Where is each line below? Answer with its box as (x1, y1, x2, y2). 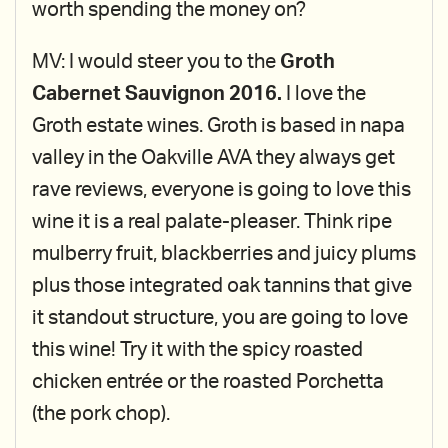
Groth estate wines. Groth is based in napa (32, 116, 405, 136)
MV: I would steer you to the (32, 52, 280, 72)
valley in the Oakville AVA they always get (32, 148, 395, 168)
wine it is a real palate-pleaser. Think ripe (32, 212, 392, 232)
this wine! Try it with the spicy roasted (32, 340, 363, 360)
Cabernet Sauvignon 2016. (32, 84, 282, 104)
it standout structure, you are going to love (32, 308, 408, 328)
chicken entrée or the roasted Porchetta (32, 372, 384, 392)
